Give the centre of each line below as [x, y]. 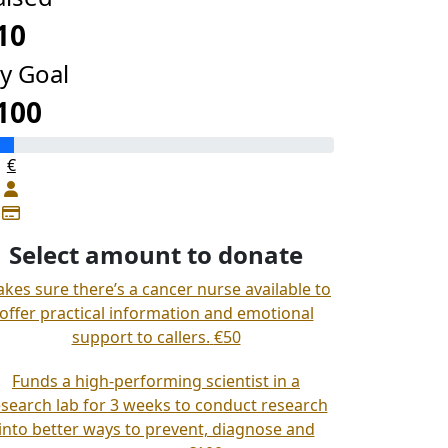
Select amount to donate [156, 254]
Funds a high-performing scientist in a [156, 381]
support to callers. [140, 337]
